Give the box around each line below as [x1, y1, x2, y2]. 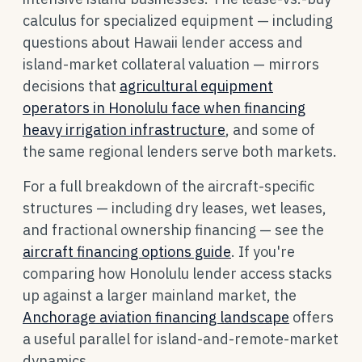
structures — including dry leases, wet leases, [23, 199, 326, 217]
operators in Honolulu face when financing [23, 99, 305, 117]
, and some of [225, 120, 315, 139]
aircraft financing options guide [23, 242, 231, 261]
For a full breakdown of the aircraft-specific [23, 177, 314, 196]
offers [289, 308, 334, 326]
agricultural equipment [120, 77, 273, 95]
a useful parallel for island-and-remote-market [23, 330, 339, 348]
